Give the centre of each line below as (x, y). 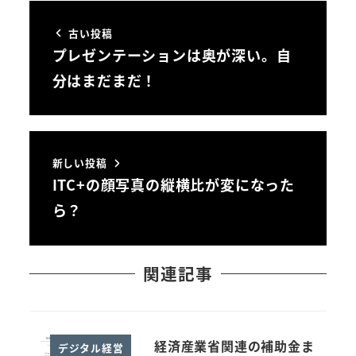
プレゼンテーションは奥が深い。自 (172, 54)
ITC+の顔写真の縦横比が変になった (173, 185)
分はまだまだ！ (104, 80)
